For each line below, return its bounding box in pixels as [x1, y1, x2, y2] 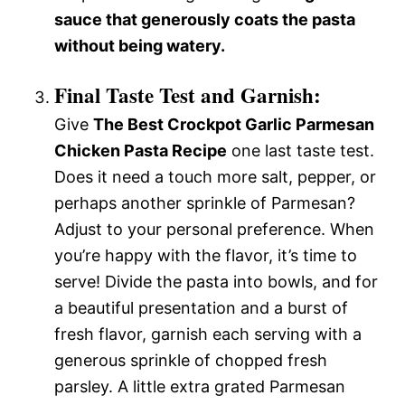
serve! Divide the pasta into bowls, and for [54, 272, 378, 291]
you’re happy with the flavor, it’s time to [54, 246, 357, 265]
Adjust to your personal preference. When [54, 220, 374, 239]
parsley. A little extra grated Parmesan [54, 377, 345, 396]
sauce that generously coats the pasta [54, 10, 355, 29]
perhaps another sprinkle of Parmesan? [54, 193, 355, 212]
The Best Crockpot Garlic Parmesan [93, 115, 374, 134]
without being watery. [54, 36, 225, 55]
